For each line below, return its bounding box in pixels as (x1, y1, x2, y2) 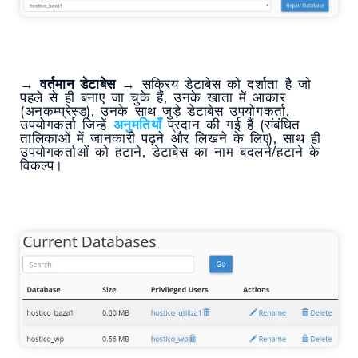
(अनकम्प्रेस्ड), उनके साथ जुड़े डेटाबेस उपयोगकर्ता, (20, 102, 290, 120)
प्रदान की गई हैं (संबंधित (161, 116, 300, 133)
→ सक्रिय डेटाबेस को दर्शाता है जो (115, 75, 312, 93)
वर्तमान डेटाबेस (40, 75, 116, 93)
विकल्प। (20, 157, 63, 174)
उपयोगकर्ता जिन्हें (20, 116, 113, 133)
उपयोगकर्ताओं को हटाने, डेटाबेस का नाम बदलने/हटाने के (20, 143, 321, 161)
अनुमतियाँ (113, 116, 162, 133)
